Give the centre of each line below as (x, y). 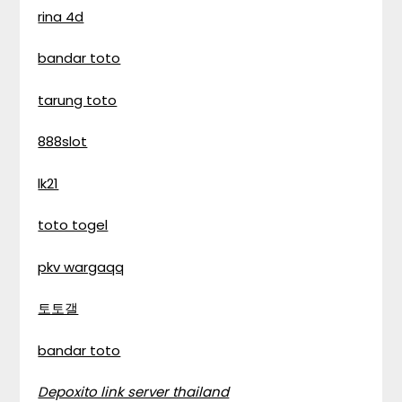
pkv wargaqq (81, 267)
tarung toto (78, 100)
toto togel (73, 225)
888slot (63, 141)
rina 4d (61, 16)
